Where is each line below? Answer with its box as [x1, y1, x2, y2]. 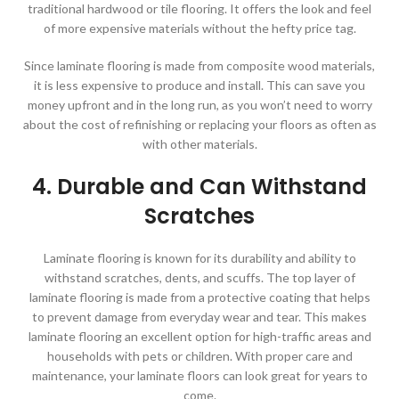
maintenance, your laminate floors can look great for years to [31, 367, 368, 383]
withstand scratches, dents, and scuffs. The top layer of [44, 269, 355, 285]
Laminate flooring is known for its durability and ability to [43, 249, 356, 265]
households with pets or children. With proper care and [46, 347, 353, 363]
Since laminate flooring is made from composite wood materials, [24, 57, 375, 73]
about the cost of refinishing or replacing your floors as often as [22, 116, 377, 132]
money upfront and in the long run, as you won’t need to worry [27, 96, 372, 112]
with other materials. [142, 135, 257, 151]
